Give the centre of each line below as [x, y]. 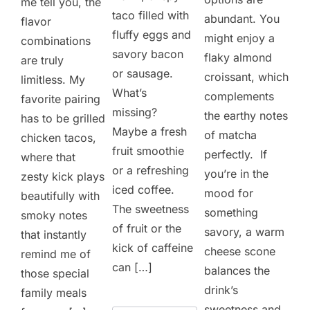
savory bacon [148, 54]
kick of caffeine [153, 247]
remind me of [56, 254]
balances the [237, 270]
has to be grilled [63, 118]
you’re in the [237, 173]
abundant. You [242, 18]
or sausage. [143, 73]
